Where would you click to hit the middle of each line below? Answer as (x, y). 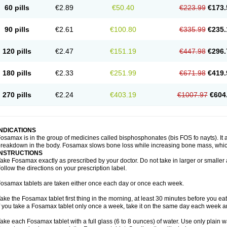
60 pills (17, 8)
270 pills (17, 95)
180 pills (17, 73)
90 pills (17, 29)
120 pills (17, 51)
